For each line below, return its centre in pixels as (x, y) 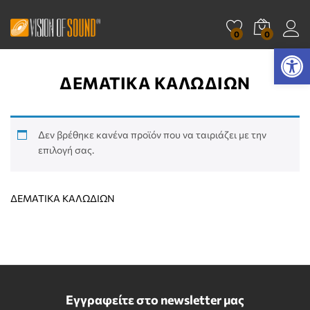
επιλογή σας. (66, 150)
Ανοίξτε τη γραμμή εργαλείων (286, 55)
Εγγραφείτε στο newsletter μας (155, 300)
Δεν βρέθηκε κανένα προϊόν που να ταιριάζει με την (152, 135)
